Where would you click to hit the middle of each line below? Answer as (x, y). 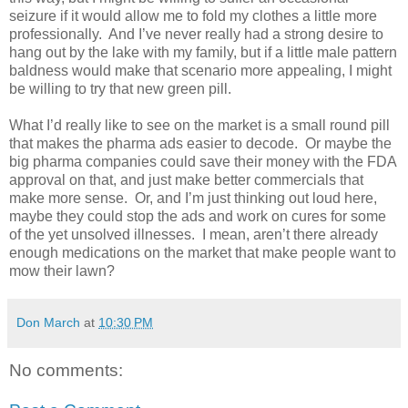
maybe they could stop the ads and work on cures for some (198, 216)
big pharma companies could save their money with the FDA (203, 161)
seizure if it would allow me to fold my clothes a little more (193, 15)
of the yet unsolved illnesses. (102, 234)
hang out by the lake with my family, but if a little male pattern (203, 52)
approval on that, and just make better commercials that (186, 179)
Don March (48, 322)
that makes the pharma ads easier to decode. (153, 143)
